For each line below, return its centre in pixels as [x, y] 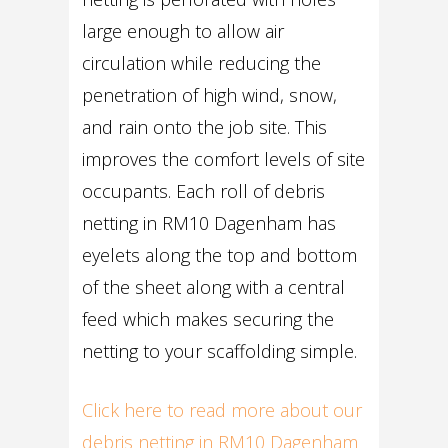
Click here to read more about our [222, 410]
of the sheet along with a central [214, 287]
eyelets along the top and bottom [220, 255]
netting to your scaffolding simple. [220, 351]
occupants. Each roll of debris [204, 191]
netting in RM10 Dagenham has [209, 223]
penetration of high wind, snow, [210, 95]
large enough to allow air [183, 31]
